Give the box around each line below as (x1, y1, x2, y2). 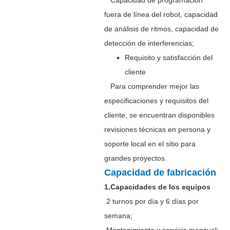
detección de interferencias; (104, 39, 194, 47)
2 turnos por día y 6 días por (104, 197, 199, 205)
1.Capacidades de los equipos (104, 182, 210, 191)
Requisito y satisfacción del (124, 53, 213, 62)
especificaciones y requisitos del (104, 96, 208, 105)
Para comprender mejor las (104, 82, 199, 90)
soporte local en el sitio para (104, 139, 196, 148)
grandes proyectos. (104, 154, 167, 162)
